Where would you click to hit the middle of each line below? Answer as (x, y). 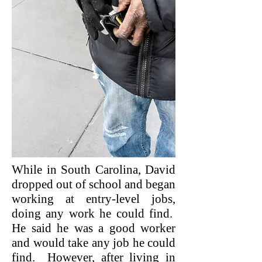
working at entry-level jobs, (94, 199)
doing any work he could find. (94, 213)
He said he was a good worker (94, 228)
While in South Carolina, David (94, 170)
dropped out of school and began (94, 184)
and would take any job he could (94, 243)
